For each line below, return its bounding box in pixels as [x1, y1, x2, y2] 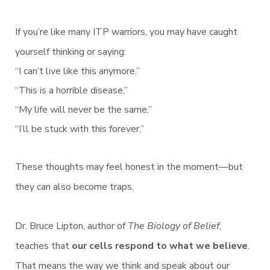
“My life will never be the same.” [15, 103, 152, 117]
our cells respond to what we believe [72, 239, 248, 253]
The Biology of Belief [128, 219, 219, 233]
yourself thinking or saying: [15, 45, 126, 59]
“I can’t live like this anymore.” [15, 64, 140, 78]
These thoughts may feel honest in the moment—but [15, 160, 243, 174]
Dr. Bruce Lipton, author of [15, 219, 128, 233]
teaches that [15, 239, 72, 253]
